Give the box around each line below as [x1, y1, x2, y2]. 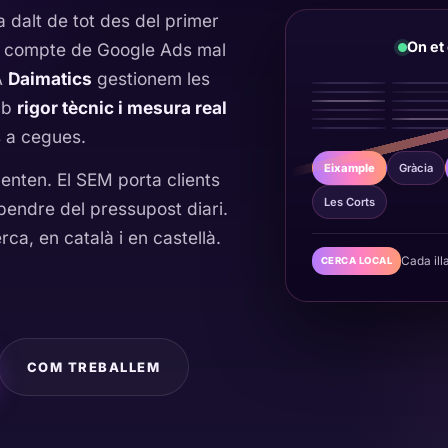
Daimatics [8, 68, 92, 89]
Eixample [323, 161, 375, 175]
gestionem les [92, 68, 210, 89]
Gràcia [398, 161, 433, 175]
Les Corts [323, 195, 375, 209]
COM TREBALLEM [26, 359, 160, 375]
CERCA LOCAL [320, 255, 393, 266]
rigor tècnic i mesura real [17, 97, 227, 118]
